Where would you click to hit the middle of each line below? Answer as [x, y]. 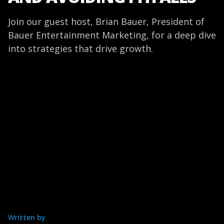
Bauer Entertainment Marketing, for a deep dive [112, 35]
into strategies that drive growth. [80, 48]
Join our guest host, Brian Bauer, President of [106, 21]
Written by [27, 217]
